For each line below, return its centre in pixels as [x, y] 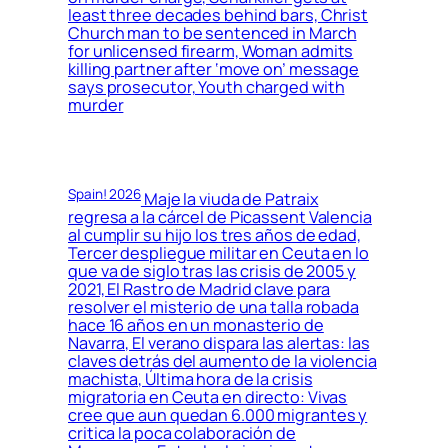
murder [96, 105]
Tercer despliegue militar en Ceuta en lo [218, 253]
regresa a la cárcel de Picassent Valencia [220, 217]
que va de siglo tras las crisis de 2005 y [212, 271]
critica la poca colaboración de [182, 433]
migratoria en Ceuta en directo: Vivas [208, 397]
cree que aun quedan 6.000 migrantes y [218, 415]
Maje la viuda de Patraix [229, 199]
